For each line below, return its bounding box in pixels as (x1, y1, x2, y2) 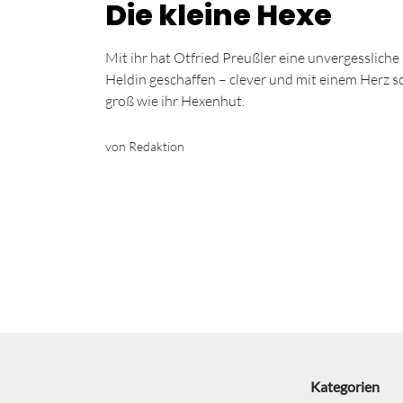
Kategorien (310, 378, 380, 396)
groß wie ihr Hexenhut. (105, 92, 245, 111)
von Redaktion (105, 139, 184, 155)
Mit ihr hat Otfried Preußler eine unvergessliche (105, 49, 399, 67)
